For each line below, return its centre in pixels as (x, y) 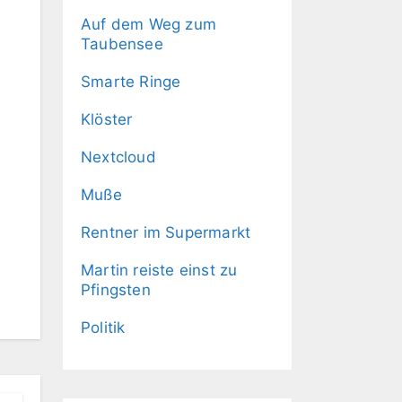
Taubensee (122, 44)
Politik (103, 328)
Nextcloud (118, 157)
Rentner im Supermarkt (166, 232)
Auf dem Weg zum (149, 24)
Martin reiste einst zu (159, 270)
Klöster (107, 119)
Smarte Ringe (131, 82)
